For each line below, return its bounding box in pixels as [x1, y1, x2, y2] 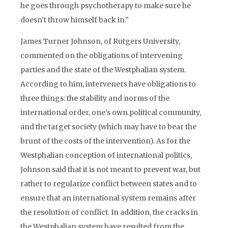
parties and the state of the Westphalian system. [20, 65, 186, 74]
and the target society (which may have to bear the [20, 122, 196, 131]
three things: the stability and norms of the [20, 94, 169, 103]
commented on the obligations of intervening [20, 51, 183, 60]
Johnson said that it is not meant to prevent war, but [20, 165, 201, 174]
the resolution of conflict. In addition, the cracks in [20, 208, 198, 217]
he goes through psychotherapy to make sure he [20, 1, 191, 10]
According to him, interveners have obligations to [20, 79, 196, 89]
